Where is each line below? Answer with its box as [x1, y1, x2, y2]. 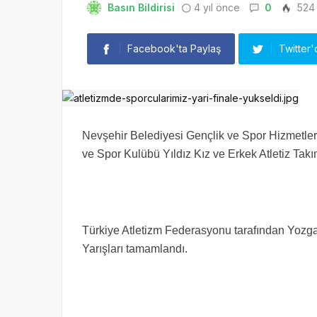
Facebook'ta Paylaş [127, 42, 221, 54]
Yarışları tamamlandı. [82, 243, 188, 255]
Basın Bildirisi [108, 1, 175, 13]
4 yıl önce [194, 1, 240, 13]
